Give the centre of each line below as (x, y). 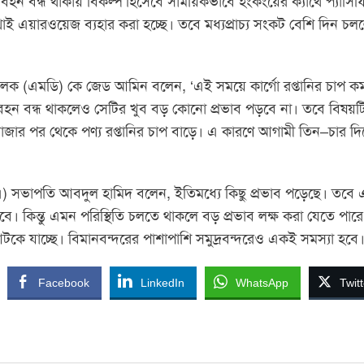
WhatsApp (262, 283)
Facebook (64, 283)
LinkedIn (162, 283)
